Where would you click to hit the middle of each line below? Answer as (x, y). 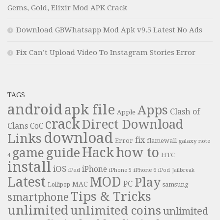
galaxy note (194, 141)
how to (137, 153)
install (29, 167)
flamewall (162, 141)
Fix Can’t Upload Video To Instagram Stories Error (106, 53)
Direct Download (133, 124)
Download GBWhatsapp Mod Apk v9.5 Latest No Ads (109, 30)
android (35, 110)
